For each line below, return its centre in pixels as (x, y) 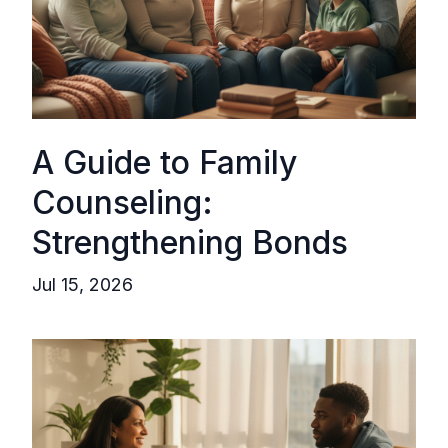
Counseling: (122, 202)
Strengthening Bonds (190, 242)
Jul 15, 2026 (82, 284)
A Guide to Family (164, 162)
